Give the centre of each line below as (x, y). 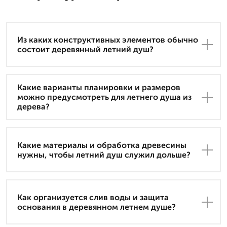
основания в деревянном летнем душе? (97, 207)
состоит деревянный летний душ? (85, 49)
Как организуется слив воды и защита (93, 197)
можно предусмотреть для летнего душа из (104, 97)
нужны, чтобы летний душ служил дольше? (104, 155)
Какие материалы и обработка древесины (102, 145)
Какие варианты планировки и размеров (99, 88)
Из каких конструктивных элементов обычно (108, 40)
